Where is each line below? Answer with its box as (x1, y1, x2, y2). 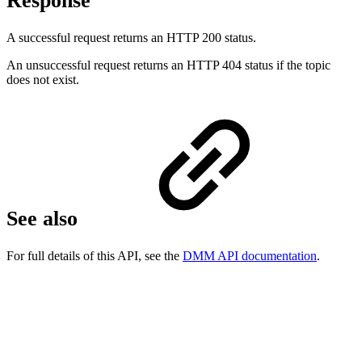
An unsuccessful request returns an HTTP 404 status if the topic (6, 57, 330, 72)
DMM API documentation (183, 248, 317, 263)
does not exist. (6, 72, 79, 86)
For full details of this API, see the (6, 248, 183, 263)
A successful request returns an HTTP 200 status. (6, 30, 256, 44)
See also (6, 207, 83, 231)
